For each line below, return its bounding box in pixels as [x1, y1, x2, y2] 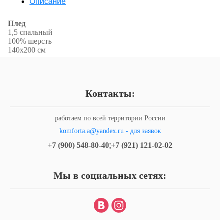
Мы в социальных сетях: [54, 170, 166, 181]
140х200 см [8, 46, 50, 55]
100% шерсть [8, 37, 52, 46]
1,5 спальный [8, 28, 53, 37]
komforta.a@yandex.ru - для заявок [59, 127, 161, 135]
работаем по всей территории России [55, 114, 165, 122]
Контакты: [85, 88, 135, 99]
